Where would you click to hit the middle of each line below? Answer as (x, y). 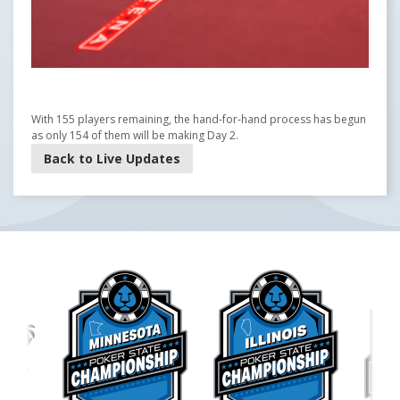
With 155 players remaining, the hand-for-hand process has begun (199, 119)
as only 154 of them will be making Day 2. (135, 135)
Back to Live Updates (112, 158)
